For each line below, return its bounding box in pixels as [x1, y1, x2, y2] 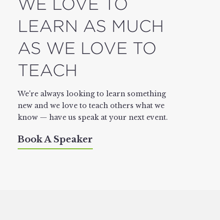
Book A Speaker [17, 134, 93, 145]
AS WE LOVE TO [17, 38, 157, 58]
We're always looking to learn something [17, 89, 166, 98]
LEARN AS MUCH [17, 16, 164, 36]
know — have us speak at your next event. [17, 113, 168, 122]
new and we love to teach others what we [17, 101, 165, 110]
